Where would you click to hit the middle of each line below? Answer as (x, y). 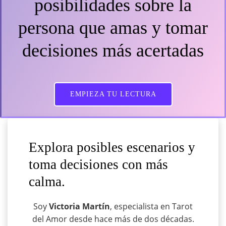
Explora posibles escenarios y (112, 148)
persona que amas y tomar (113, 27)
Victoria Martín (79, 207)
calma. (47, 182)
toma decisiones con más (98, 165)
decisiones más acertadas (113, 50)
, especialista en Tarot (151, 207)
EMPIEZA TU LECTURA (113, 94)
